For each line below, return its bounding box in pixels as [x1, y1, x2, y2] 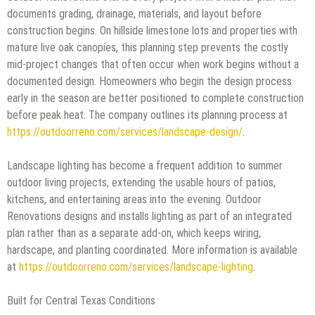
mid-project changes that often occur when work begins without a [7, 57, 299, 71]
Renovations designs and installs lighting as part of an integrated [7, 209, 292, 223]
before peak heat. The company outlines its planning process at [7, 108, 288, 122]
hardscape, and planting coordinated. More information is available [7, 243, 297, 257]
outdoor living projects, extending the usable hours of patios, [7, 175, 276, 189]
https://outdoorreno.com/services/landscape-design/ [7, 124, 243, 139]
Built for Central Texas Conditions [7, 293, 155, 307]
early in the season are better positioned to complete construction [7, 91, 304, 105]
